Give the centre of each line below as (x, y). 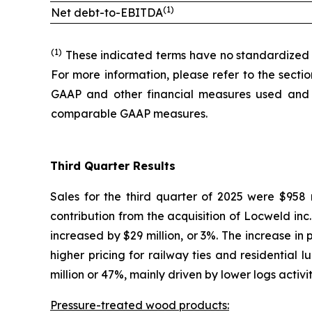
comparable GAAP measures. (129, 113)
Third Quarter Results (113, 165)
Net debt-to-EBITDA (107, 12)
